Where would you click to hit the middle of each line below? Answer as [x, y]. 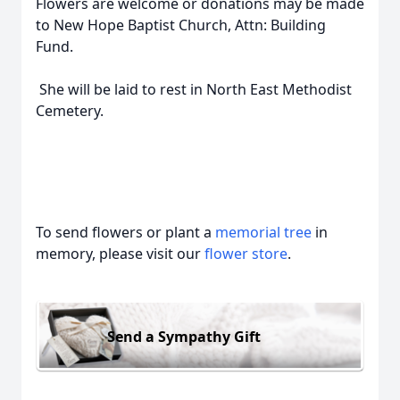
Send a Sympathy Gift [184, 336]
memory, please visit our [120, 254]
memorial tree [263, 232]
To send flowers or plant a [125, 232]
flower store [246, 254]
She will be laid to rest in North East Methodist [194, 89]
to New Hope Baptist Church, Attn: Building [181, 25]
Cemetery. [70, 111]
